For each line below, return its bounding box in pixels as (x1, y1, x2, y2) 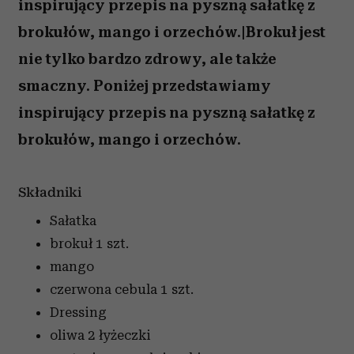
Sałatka (50, 213, 96, 229)
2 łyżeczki (88, 327, 151, 344)
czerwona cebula (50, 281, 157, 298)
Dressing (50, 304, 107, 321)
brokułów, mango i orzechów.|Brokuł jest (18, 23, 326, 41)
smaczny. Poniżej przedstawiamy (18, 77, 271, 95)
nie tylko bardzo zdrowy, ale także (18, 50, 277, 68)
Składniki (18, 185, 81, 200)
